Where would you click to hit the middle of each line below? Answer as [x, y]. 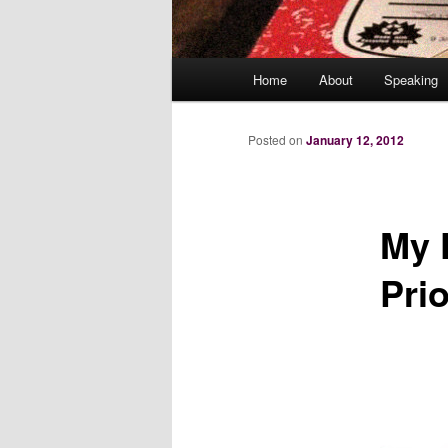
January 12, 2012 [355, 140]
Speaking [411, 80]
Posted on [277, 140]
